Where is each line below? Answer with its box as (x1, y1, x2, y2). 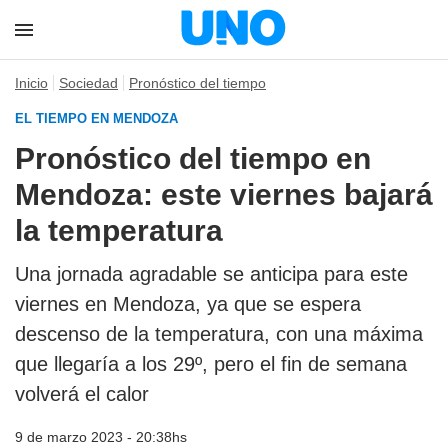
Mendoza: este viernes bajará (15, 178, 433, 211)
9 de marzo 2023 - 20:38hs (15, 429, 187, 445)
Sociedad (59, 75, 118, 91)
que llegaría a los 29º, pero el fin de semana (15, 353, 407, 375)
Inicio (15, 75, 48, 91)
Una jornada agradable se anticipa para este (15, 263, 408, 285)
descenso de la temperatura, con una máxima (15, 323, 423, 345)
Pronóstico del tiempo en (15, 142, 371, 175)
